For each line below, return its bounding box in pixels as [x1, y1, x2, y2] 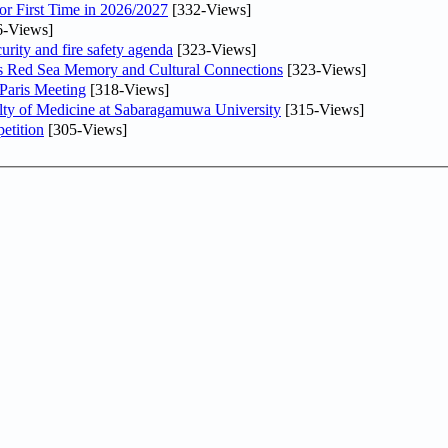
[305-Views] [44, 120, 127, 138]
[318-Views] [86, 80, 169, 98]
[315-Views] [281, 100, 364, 118]
